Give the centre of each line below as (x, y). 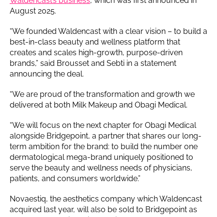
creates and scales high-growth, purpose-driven (96, 52)
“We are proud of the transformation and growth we (102, 94)
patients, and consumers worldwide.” (75, 178)
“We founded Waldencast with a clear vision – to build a (108, 31)
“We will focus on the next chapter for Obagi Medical (103, 125)
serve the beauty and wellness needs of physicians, (101, 168)
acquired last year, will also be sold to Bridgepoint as (103, 209)
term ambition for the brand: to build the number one (104, 146)
